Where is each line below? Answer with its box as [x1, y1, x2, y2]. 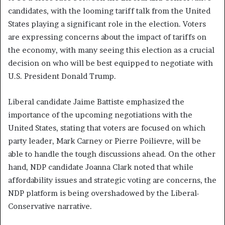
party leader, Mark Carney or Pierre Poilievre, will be [8, 136, 201, 146]
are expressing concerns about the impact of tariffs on [8, 32, 206, 42]
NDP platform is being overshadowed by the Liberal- [8, 188, 199, 198]
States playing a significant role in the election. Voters [8, 19, 206, 29]
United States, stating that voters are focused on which [8, 123, 205, 133]
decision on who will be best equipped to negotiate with [8, 58, 213, 68]
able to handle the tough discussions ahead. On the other [8, 149, 215, 159]
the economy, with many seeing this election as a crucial [8, 45, 214, 55]
